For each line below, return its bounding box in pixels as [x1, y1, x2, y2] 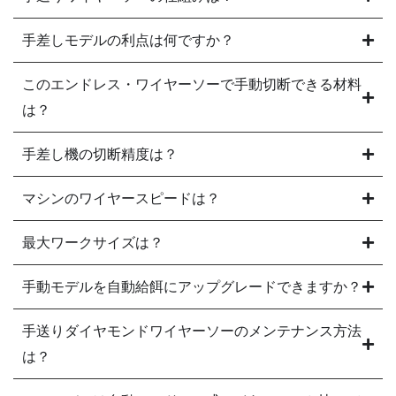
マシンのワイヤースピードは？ [22, 191, 220, 207]
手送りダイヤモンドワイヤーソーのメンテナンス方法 [22, 324, 362, 339]
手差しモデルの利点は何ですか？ [22, 33, 234, 49]
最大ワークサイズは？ [22, 235, 164, 251]
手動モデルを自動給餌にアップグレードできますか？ [22, 279, 362, 295]
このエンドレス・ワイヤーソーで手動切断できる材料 [22, 77, 362, 93]
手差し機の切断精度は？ [22, 147, 178, 163]
